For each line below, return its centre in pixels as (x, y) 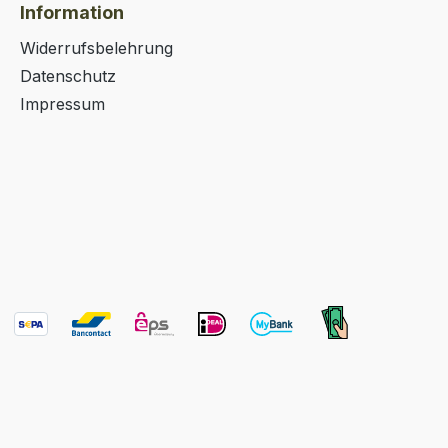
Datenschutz (68, 76)
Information (72, 13)
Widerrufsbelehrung (96, 48)
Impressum (62, 104)
